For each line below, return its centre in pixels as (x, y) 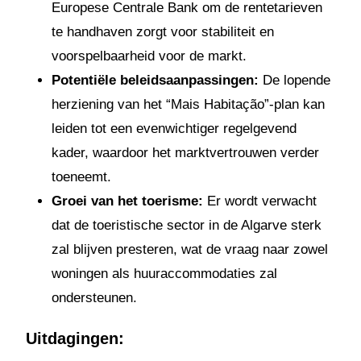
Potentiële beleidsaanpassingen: (155, 80)
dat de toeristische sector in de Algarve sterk (187, 225)
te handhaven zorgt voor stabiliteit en (163, 31)
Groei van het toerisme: (127, 201)
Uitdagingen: (75, 338)
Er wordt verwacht (260, 201)
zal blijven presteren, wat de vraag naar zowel (190, 249)
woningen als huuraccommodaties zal (164, 273)
